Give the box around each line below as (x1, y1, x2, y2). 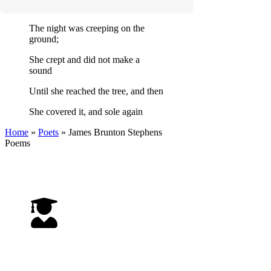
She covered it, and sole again (29, 106, 143, 117)
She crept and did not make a (29, 54, 140, 65)
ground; (29, 33, 59, 44)
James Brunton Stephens (68, 126, 162, 137)
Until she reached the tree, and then (29, 85, 163, 96)
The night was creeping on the (29, 22, 145, 33)
